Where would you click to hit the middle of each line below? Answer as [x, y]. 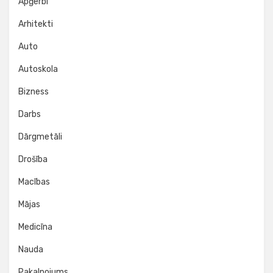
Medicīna [35, 227]
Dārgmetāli [40, 137]
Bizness [34, 92]
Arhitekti [36, 24]
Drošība [33, 159]
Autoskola [38, 69]
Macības [34, 182]
